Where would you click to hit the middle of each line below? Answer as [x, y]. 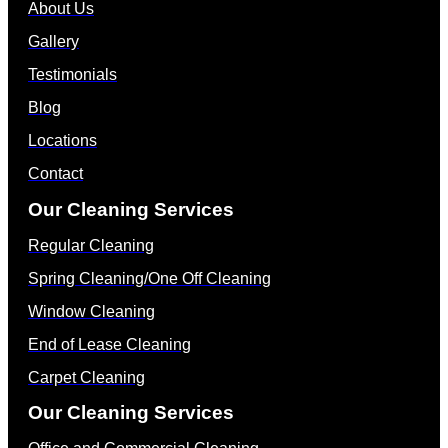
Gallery [53, 42]
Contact [55, 174]
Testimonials [72, 75]
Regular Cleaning [91, 245]
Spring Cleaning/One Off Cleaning [149, 278]
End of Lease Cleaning [109, 344]
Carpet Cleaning [86, 377]
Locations [62, 141]
